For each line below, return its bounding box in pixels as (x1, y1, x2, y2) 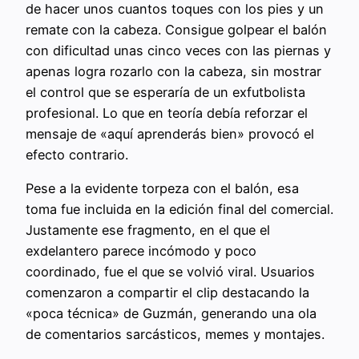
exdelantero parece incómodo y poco (26, 242, 256, 259)
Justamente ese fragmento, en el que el (26, 221, 270, 238)
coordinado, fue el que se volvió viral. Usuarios (26, 263, 315, 280)
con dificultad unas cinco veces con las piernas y (26, 42, 331, 58)
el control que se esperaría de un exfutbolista (26, 83, 305, 100)
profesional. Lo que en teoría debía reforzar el (26, 104, 308, 121)
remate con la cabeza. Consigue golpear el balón (26, 21, 327, 38)
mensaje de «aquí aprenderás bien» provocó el (26, 125, 314, 142)
